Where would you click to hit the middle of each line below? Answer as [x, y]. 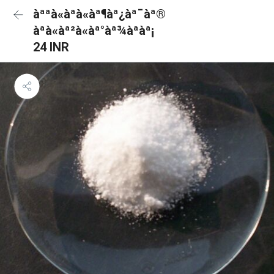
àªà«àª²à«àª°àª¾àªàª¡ [94, 31]
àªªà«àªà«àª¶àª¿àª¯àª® [99, 14]
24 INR [51, 47]
